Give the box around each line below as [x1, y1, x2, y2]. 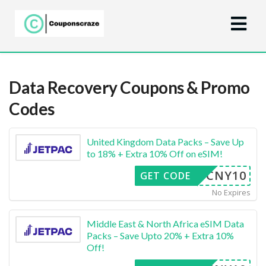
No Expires [212, 186, 251, 198]
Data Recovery [9, 77, 118, 97]
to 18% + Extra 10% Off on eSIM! [87, 147, 223, 159]
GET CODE [140, 169, 191, 182]
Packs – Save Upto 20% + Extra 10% [87, 229, 234, 241]
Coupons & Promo [117, 77, 250, 97]
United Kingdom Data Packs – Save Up [87, 135, 244, 147]
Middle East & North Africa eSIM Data [87, 217, 244, 229]
